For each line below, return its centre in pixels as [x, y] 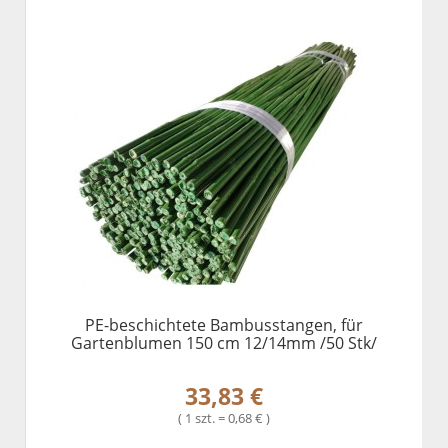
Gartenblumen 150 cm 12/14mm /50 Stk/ [224, 343]
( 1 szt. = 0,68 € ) [224, 418]
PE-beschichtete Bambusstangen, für [224, 325]
